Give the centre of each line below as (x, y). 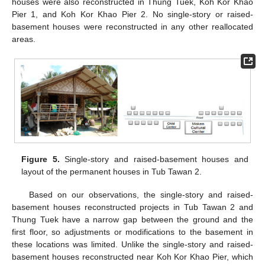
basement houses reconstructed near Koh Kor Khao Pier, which (132, 256)
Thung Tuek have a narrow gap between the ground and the (132, 219)
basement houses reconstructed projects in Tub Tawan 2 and (132, 207)
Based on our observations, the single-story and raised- (141, 194)
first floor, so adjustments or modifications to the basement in (132, 232)
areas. (24, 39)
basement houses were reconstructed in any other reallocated (132, 26)
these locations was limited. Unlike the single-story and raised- (132, 244)
